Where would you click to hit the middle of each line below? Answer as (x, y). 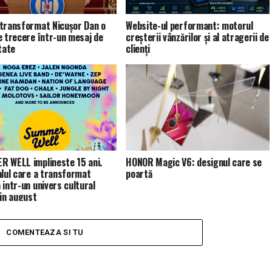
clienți (138, 48)
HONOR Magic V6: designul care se (194, 162)
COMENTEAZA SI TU (45, 232)
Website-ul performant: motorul (189, 25)
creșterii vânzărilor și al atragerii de (197, 37)
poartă (139, 173)
